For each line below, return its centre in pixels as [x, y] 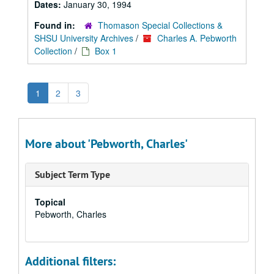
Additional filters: [70, 261]
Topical [50, 202]
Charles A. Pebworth [197, 38]
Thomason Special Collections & [160, 25]
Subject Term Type [72, 175]
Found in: [56, 25]
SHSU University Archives [84, 38]
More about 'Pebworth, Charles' [106, 144]
